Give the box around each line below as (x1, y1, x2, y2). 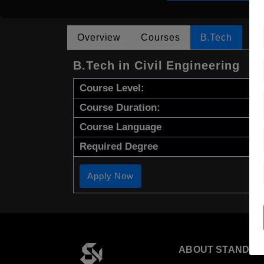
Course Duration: (80, 101, 160, 113)
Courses (141, 32, 180, 42)
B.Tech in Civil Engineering (73, 58, 240, 72)
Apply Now (87, 170, 134, 181)
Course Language (80, 121, 161, 133)
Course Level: (80, 82, 144, 94)
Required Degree (80, 140, 158, 152)
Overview (77, 32, 121, 42)
